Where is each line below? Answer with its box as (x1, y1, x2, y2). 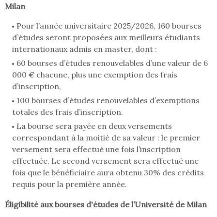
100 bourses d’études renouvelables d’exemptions (16, 95, 200, 106)
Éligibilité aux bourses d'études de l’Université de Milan (5, 200, 207, 210)
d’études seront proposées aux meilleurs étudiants (12, 32, 200, 43)
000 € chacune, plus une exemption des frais (12, 70, 177, 80)
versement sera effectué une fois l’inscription (12, 144, 181, 155)
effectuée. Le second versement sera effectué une (12, 156, 199, 166)
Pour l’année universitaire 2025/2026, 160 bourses (16, 21, 201, 31)
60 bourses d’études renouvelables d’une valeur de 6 (16, 58, 208, 68)
